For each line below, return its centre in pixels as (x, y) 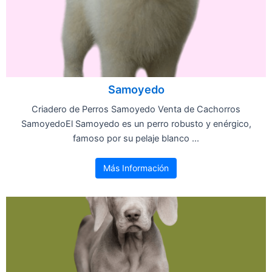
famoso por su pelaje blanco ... (136, 138)
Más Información (136, 168)
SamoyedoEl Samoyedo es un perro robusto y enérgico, (136, 124)
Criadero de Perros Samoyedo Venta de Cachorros (136, 109)
